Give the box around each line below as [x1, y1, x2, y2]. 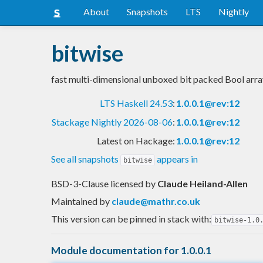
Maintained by [51, 195, 112, 207]
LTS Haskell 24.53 [100, 97, 173, 109]
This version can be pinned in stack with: [51, 213, 211, 224]
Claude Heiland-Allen [157, 177, 248, 189]
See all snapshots [51, 153, 120, 164]
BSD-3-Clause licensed [51, 177, 145, 189]
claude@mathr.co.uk [112, 195, 200, 207]
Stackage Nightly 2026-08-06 [52, 116, 173, 127]
